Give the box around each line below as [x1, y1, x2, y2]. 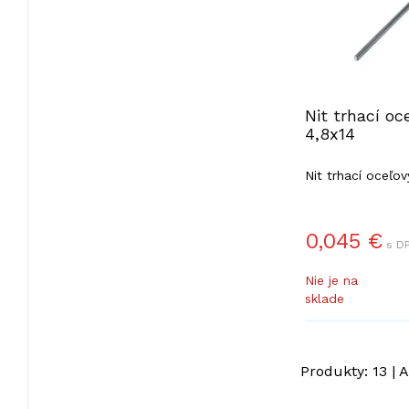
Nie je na [304, 273, 358, 288]
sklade [304, 291, 344, 306]
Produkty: [299, 362, 372, 380]
